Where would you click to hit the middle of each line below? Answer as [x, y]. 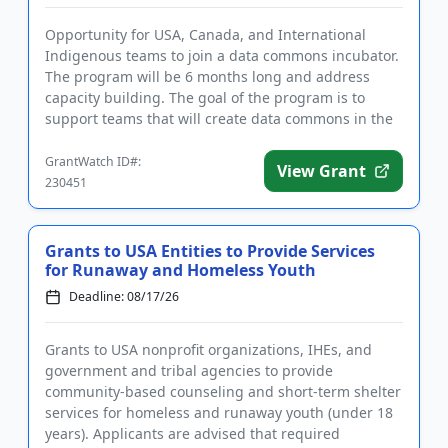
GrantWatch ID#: [93, 161]
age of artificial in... [109, 139]
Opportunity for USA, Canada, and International [205, 34]
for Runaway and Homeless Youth [180, 270]
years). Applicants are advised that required [192, 433]
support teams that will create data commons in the [219, 118]
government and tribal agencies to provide [189, 370]
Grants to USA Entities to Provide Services [210, 251]
